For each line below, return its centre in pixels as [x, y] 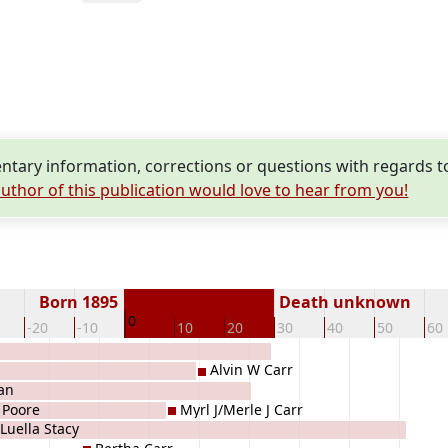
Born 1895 [81, 302]
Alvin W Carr [251, 370]
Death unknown [343, 302]
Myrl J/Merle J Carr [241, 409]
